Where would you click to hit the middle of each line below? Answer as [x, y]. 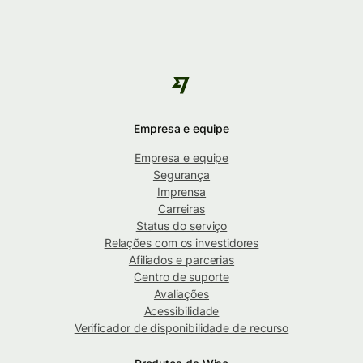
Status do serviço [181, 226]
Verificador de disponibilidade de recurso [181, 328]
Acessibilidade [181, 311]
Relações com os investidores [181, 243]
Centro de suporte [181, 277]
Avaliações [181, 294]
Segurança [181, 175]
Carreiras [181, 209]
